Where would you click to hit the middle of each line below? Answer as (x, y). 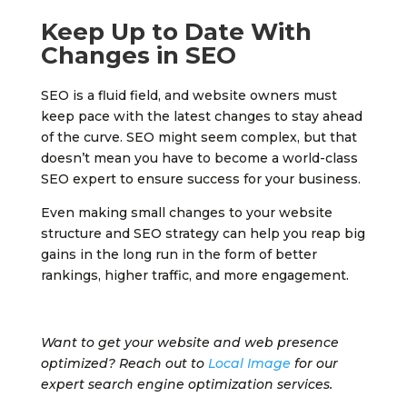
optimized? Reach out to (124, 364)
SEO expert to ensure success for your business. (200, 179)
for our (314, 364)
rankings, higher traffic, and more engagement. (194, 276)
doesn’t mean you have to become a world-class (199, 159)
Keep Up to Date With (176, 32)
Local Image (249, 364)
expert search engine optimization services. (186, 385)
